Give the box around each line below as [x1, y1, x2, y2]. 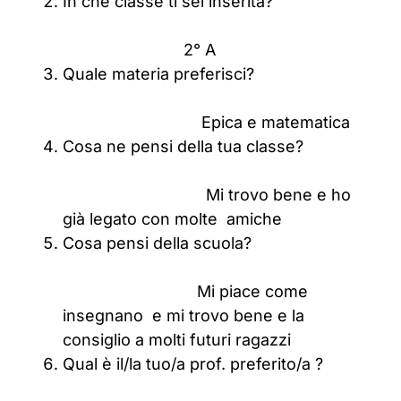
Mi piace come [63, 282, 308, 301]
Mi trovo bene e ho [63, 185, 351, 204]
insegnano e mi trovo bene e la [63, 306, 304, 325]
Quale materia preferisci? [63, 64, 344, 83]
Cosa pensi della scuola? [63, 234, 372, 252]
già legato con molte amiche [63, 209, 282, 228]
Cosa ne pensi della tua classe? [63, 137, 371, 156]
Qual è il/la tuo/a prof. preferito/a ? [63, 354, 372, 373]
